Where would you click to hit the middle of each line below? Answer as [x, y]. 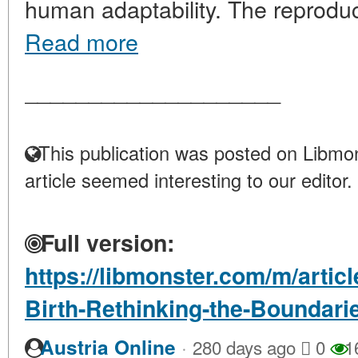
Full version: [104, 243]
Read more [82, 41]
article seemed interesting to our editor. [189, 180]
